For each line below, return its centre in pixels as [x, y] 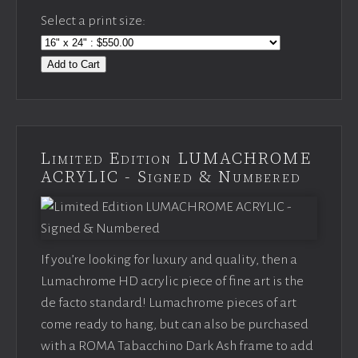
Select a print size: [93, 21]
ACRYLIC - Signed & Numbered [171, 177]
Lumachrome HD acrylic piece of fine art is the [172, 281]
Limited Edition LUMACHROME [176, 159]
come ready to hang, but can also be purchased [175, 324]
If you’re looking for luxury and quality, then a [169, 260]
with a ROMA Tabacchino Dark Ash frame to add [177, 346]
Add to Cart [74, 64]
